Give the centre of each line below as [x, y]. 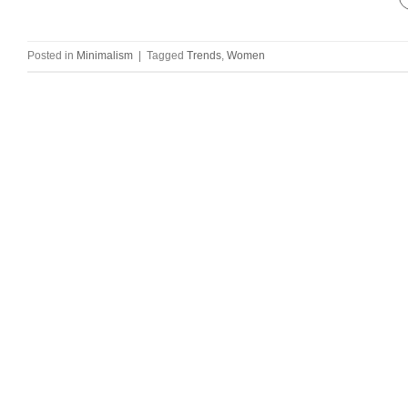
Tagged [167, 55]
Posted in [52, 55]
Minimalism [105, 55]
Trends [204, 55]
